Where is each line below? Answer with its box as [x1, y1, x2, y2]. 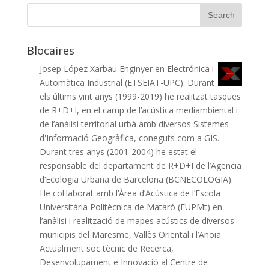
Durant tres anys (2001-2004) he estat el [39, 146, 197, 157]
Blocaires [26, 43, 74, 58]
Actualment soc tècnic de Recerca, [39, 243, 174, 254]
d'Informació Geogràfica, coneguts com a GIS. [39, 132, 219, 144]
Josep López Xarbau [39, 63, 117, 74]
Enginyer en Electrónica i [119, 63, 214, 74]
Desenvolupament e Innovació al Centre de [39, 256, 208, 268]
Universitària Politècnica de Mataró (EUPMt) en [39, 201, 222, 213]
